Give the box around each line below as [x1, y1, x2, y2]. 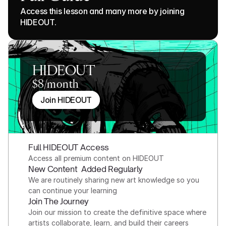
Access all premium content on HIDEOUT [28, 154, 164, 162]
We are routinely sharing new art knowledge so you [28, 176, 199, 184]
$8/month [32, 79, 79, 91]
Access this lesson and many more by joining [20, 6, 185, 16]
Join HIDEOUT [40, 95, 92, 105]
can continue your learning [28, 186, 117, 195]
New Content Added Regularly [28, 164, 143, 174]
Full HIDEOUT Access [28, 142, 109, 152]
